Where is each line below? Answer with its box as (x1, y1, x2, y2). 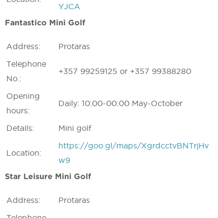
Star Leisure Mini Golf (5, 172, 91, 181)
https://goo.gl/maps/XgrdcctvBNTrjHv (58, 141, 209, 150)
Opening (6, 91, 40, 100)
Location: (6, 148, 41, 157)
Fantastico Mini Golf (5, 18, 85, 27)
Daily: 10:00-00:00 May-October (58, 99, 182, 108)
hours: (6, 106, 30, 115)
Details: (6, 124, 34, 132)
